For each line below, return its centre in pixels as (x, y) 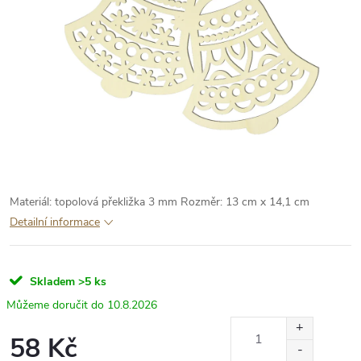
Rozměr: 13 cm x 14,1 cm (247, 202)
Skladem (51, 282)
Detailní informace (55, 222)
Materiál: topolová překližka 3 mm (93, 202)
